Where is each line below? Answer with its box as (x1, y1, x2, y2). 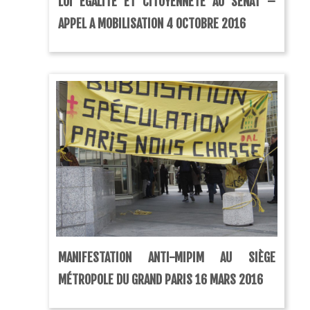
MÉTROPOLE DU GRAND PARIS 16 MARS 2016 (58, 272, 264, 288)
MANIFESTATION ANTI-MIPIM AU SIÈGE (58, 250, 275, 266)
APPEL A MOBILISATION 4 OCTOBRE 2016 (58, 16, 246, 32)
